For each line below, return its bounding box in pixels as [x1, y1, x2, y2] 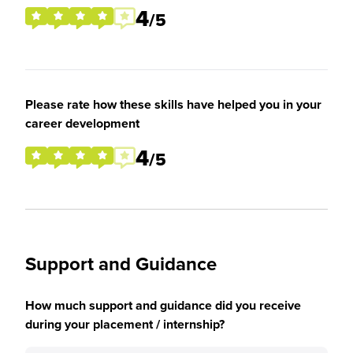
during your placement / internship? [25, 315, 225, 333]
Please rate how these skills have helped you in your [25, 95, 321, 113]
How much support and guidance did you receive [25, 296, 301, 314]
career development [25, 114, 139, 132]
